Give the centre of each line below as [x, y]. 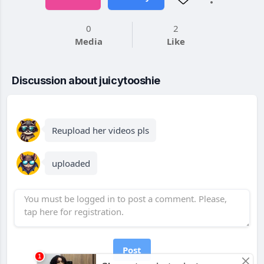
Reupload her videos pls [100, 130]
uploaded [71, 163]
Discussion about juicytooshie [86, 80]
